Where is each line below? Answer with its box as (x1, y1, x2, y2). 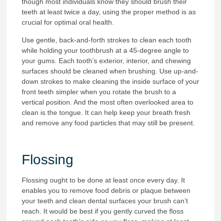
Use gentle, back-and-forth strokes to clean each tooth (22, 36, 191, 44)
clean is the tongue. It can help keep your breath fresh (22, 108, 190, 116)
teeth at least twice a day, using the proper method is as (22, 8, 196, 16)
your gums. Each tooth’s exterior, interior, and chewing (22, 56, 191, 65)
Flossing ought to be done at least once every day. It (22, 176, 185, 184)
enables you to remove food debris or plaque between (22, 186, 190, 195)
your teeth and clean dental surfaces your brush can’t (22, 197, 188, 205)
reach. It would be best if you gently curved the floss (22, 207, 184, 216)
